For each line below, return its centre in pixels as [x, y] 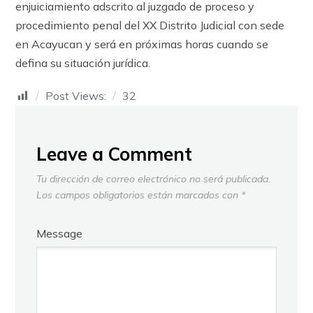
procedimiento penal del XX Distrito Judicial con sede [150, 26]
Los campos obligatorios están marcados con [139, 195]
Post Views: [76, 96]
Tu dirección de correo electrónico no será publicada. [154, 179]
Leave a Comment [115, 154]
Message [60, 234]
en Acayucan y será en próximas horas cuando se [142, 44]
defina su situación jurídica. [83, 63]
